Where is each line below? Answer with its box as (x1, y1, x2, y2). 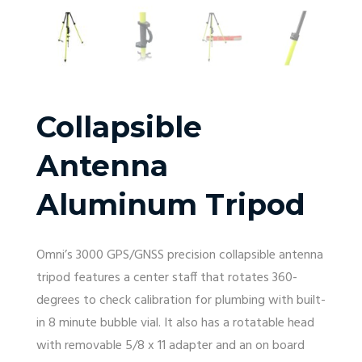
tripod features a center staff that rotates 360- (36, 267, 297, 288)
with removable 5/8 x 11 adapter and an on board (36, 335, 305, 356)
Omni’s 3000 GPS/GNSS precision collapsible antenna (36, 244, 323, 266)
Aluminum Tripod (36, 186, 305, 222)
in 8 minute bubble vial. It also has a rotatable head (36, 312, 314, 334)
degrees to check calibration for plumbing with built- (36, 289, 326, 311)
